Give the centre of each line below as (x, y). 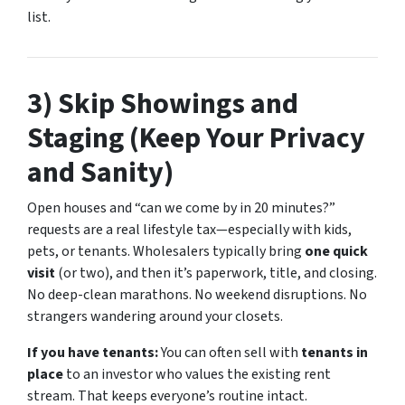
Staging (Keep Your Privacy (196, 138)
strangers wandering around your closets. (155, 316)
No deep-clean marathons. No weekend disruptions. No (197, 294)
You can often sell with (230, 352)
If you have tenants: (93, 352)
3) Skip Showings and (163, 104)
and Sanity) (100, 172)
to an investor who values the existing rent (197, 374)
